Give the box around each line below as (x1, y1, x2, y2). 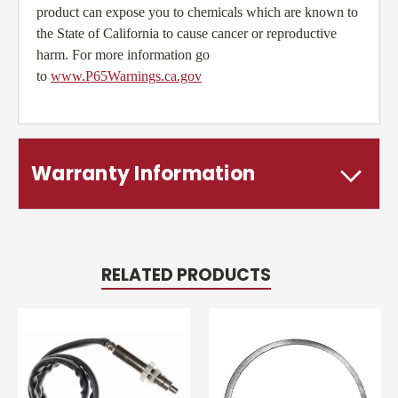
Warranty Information (31, 160, 255, 188)
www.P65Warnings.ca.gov (51, 68, 202, 84)
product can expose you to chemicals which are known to (36, 4, 358, 20)
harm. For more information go (36, 47, 210, 63)
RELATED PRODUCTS (100, 263, 271, 288)
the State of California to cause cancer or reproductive (36, 26, 337, 42)
